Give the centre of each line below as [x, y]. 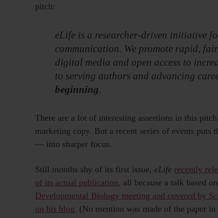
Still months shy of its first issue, [95, 170]
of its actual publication [77, 183]
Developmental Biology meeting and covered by [122, 196]
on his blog [55, 209]
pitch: [45, 6]
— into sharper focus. [73, 144]
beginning [77, 89]
